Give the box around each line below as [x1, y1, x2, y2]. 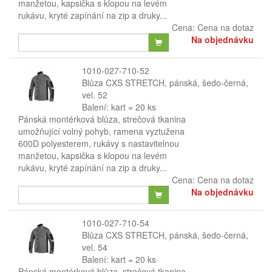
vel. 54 [81, 241, 107, 253]
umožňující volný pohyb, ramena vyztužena [18, 125, 185, 137]
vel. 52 [81, 89, 107, 101]
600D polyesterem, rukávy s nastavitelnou [18, 137, 179, 149]
